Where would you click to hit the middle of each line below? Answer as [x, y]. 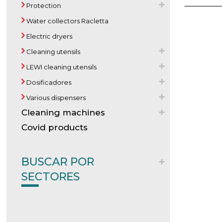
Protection [43, 5]
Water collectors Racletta [67, 21]
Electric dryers [49, 36]
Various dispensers [55, 98]
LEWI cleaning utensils [61, 67]
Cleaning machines [63, 112]
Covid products [55, 127]
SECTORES [51, 177]
